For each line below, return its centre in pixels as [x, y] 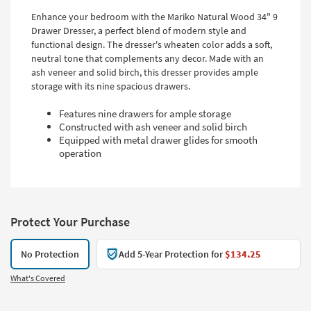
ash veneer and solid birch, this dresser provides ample [145, 73]
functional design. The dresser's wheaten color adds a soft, [152, 45]
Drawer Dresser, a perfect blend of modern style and [139, 31]
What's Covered [38, 278]
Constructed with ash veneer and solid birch [153, 127]
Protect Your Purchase [70, 222]
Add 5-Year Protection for [172, 254]
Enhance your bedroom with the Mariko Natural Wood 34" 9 [154, 17]
